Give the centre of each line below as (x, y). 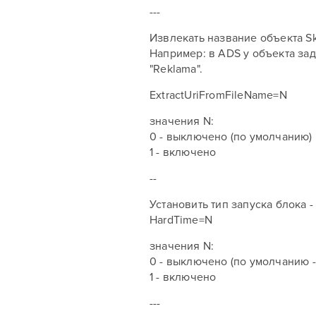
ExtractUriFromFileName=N (218, 95)
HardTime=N (181, 220)
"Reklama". (176, 69)
